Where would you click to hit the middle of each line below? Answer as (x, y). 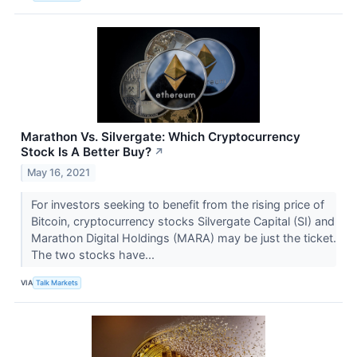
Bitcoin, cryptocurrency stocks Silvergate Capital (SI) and (182, 221)
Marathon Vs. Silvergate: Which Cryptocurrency (161, 137)
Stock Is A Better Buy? (86, 152)
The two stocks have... (94, 254)
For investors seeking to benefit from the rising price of (177, 204)
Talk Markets (57, 283)
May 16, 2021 (59, 172)
